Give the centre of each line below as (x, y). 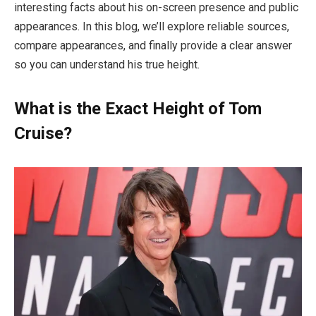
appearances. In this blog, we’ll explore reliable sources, (152, 27)
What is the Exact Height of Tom (138, 109)
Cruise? (43, 134)
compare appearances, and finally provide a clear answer (153, 46)
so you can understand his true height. (107, 65)
